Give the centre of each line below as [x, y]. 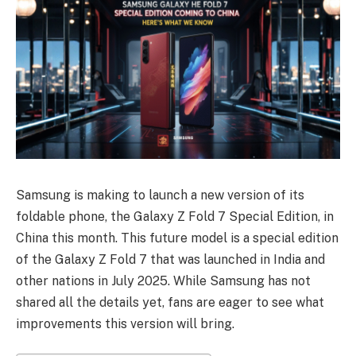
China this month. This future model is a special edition [177, 238]
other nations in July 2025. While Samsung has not [163, 281]
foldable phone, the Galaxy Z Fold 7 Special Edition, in [175, 216]
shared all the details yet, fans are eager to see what [170, 302]
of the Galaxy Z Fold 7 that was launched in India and [170, 259]
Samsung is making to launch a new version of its [160, 195]
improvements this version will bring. [125, 323]
